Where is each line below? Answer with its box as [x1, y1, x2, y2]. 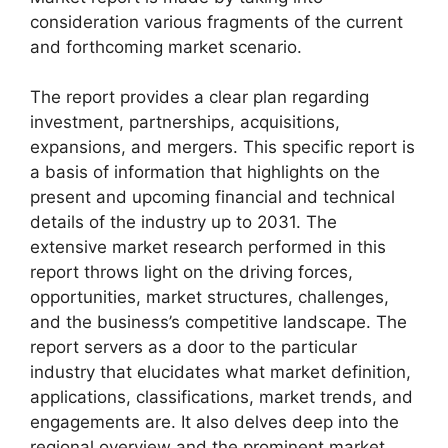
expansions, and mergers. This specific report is [30, 137, 415, 157]
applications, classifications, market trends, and [30, 387, 413, 407]
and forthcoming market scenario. [30, 36, 302, 57]
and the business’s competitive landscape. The [30, 312, 407, 332]
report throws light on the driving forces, [30, 262, 353, 282]
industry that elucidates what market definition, [30, 362, 411, 382]
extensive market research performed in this [30, 237, 386, 257]
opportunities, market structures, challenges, [30, 287, 389, 307]
